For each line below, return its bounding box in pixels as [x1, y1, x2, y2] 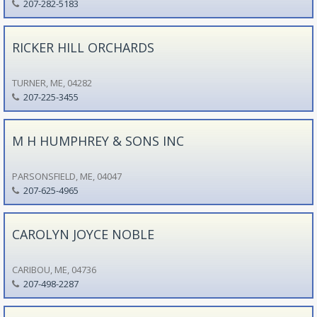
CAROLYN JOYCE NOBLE [11, 225, 154, 243]
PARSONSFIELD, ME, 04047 [11, 169, 122, 183]
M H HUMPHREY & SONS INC [11, 132, 184, 149]
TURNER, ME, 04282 [11, 76, 92, 89]
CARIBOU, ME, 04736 [11, 263, 96, 276]
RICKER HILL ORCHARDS [11, 38, 154, 56]
